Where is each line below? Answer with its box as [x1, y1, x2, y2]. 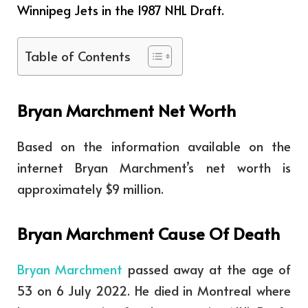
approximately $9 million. [17, 179, 164, 197]
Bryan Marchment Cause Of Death [17, 222, 280, 245]
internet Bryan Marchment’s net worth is [17, 157, 291, 176]
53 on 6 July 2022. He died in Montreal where [17, 281, 291, 300]
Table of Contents [25, 47, 131, 65]
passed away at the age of [122, 260, 291, 278]
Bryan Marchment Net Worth [17, 98, 236, 122]
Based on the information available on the [17, 136, 291, 155]
